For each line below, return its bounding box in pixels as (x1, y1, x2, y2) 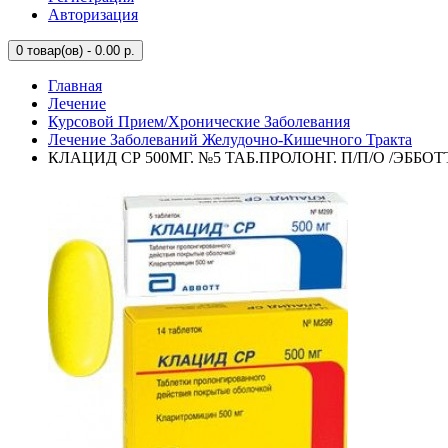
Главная (48, 77, 102, 94)
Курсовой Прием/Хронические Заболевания (48, 113, 350, 130)
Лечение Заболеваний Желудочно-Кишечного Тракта (48, 131, 412, 148)
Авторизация (48, 6, 138, 23)
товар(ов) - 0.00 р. (23, 43, 135, 58)
